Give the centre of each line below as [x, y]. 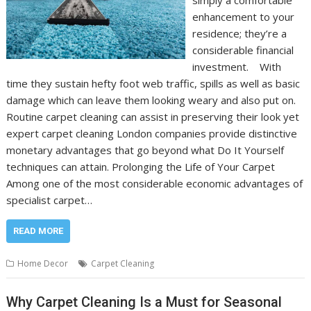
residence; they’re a [239, 33]
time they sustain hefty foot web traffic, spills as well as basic [153, 83]
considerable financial [243, 50]
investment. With [236, 67]
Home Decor [43, 263]
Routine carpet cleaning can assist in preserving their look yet [153, 117]
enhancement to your [243, 17]
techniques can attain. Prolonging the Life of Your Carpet [144, 167]
